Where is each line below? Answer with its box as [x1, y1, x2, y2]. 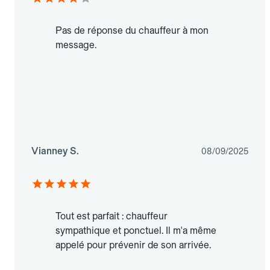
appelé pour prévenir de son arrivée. [55, 239, 211, 251]
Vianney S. [31, 145, 79, 157]
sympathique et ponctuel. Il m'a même [55, 225, 216, 237]
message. [55, 39, 96, 51]
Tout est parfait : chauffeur [55, 210, 168, 222]
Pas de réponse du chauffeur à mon [55, 25, 209, 37]
